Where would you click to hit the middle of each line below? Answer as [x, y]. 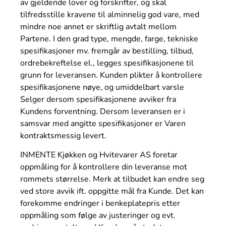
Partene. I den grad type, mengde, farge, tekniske [109, 39]
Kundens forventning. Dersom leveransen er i [103, 111]
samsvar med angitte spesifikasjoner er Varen [103, 123]
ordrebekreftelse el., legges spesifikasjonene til [107, 63]
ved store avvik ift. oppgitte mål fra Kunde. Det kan [112, 191]
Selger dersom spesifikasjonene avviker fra [98, 99]
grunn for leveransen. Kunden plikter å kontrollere [111, 75]
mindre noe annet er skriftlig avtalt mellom [98, 26]
